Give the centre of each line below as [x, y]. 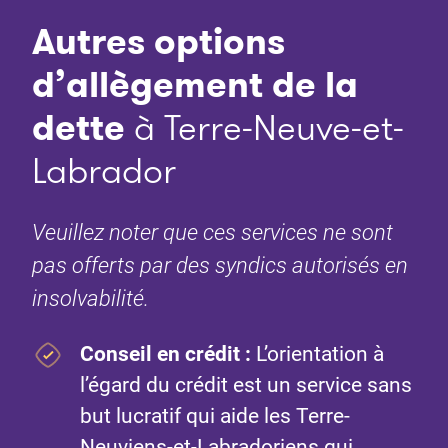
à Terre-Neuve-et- [264, 128]
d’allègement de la [195, 85]
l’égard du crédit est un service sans [246, 385]
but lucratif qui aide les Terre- [215, 416]
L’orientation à [317, 354]
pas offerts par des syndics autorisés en [220, 266]
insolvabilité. [90, 299]
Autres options [158, 42]
